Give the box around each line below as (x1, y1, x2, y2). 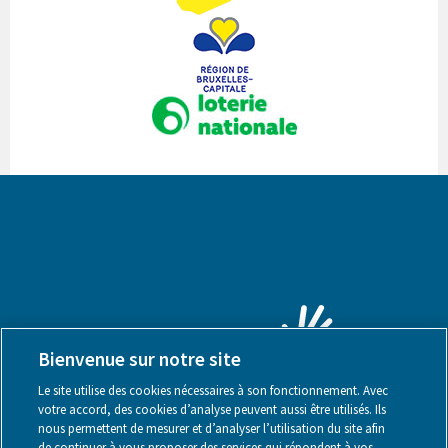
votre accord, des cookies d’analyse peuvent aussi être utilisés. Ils (38, 401, 387, 418)
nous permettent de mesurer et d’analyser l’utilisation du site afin (38, 420, 386, 437)
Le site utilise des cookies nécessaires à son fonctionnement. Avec (38, 382, 389, 399)
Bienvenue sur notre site (38, 347, 242, 371)
